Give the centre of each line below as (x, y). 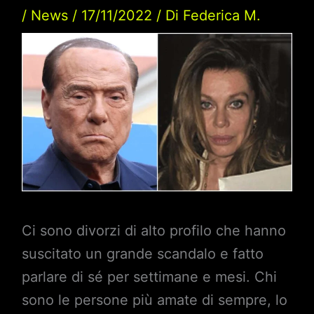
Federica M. (221, 15)
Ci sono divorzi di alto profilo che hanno (153, 231)
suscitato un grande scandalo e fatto (142, 254)
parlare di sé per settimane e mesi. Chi (149, 277)
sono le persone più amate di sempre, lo (154, 300)
